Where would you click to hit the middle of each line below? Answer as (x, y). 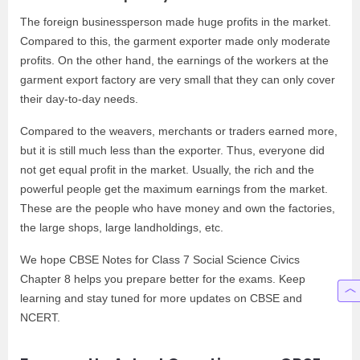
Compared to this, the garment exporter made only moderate (175, 41)
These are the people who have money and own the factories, (178, 208)
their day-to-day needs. (79, 99)
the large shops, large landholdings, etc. (122, 227)
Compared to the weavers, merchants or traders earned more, (179, 131)
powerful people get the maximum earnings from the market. (174, 189)
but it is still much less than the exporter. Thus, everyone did (172, 150)
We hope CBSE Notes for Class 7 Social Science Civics (160, 260)
